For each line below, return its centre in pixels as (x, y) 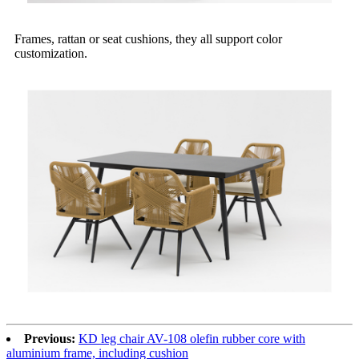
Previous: (50, 339)
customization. (51, 54)
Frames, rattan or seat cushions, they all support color (148, 39)
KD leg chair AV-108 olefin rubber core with (192, 339)
